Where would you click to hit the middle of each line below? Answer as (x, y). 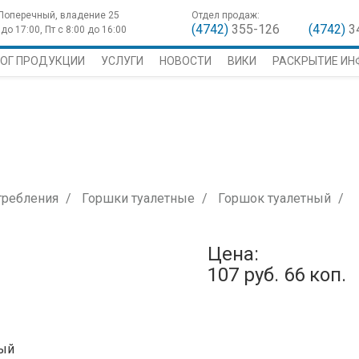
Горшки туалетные (138, 198)
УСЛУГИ (122, 61)
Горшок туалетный (274, 198)
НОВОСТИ (186, 61)
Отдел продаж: (226, 15)
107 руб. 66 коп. (277, 275)
